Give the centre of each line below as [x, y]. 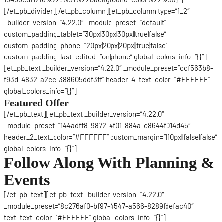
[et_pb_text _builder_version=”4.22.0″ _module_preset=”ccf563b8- [109, 68]
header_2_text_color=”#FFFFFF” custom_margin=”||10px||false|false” [111, 137]
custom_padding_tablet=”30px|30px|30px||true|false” [85, 33]
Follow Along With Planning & [109, 162]
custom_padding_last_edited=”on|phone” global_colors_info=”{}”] [105, 56]
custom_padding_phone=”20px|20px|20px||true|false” [86, 45]
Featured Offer [36, 102]
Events [27, 180]
